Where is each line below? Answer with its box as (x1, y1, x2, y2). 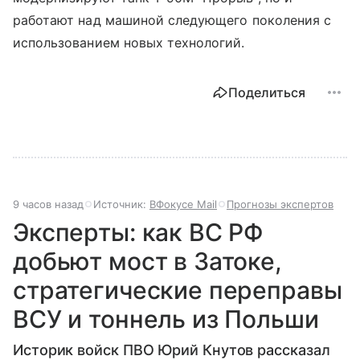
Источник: (93, 198, 149, 211)
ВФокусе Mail (149, 198, 217, 211)
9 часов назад (13, 198, 84, 211)
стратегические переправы (13, 276, 342, 305)
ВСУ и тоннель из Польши (13, 305, 319, 334)
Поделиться (228, 84, 305, 101)
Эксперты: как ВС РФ (13, 218, 264, 247)
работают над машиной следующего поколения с (13, 12, 332, 29)
